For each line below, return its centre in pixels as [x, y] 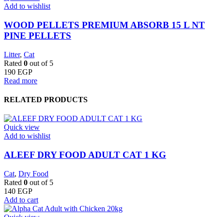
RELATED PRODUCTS [46, 100]
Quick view [22, 127]
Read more [21, 80]
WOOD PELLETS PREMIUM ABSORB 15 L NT [104, 25]
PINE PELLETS [38, 36]
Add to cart [21, 200]
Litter [12, 54]
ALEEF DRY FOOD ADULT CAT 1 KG [85, 155]
